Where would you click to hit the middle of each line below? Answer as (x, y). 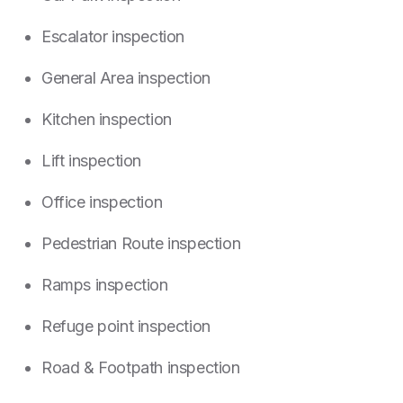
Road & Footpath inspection (141, 368)
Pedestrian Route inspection (141, 244)
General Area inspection (126, 78)
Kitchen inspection (107, 120)
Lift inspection (91, 161)
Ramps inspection (105, 285)
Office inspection (102, 202)
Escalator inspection (113, 37)
